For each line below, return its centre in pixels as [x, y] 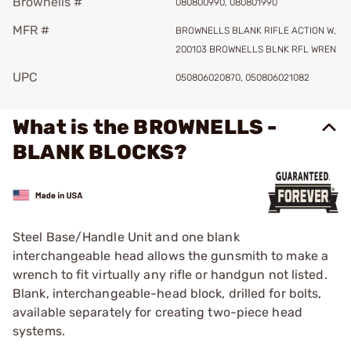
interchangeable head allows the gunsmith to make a [171, 256]
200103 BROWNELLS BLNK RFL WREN [256, 49]
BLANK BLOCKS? [100, 152]
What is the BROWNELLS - [145, 127]
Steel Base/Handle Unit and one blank [126, 237]
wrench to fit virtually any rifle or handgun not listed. [170, 275]
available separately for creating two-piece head [157, 312]
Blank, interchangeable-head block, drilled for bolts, [167, 293]
